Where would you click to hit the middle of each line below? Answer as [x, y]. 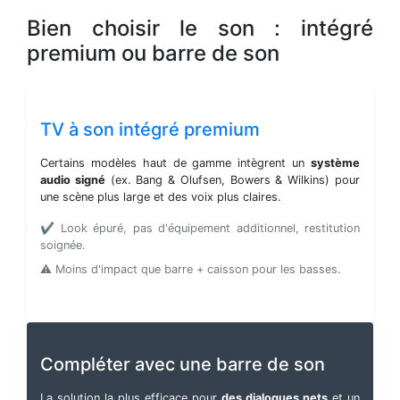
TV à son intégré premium [150, 130]
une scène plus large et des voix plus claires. [161, 197]
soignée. [63, 246]
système [335, 163]
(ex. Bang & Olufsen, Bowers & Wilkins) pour [233, 180]
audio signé [73, 180]
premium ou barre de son [153, 54]
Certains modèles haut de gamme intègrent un [175, 163]
